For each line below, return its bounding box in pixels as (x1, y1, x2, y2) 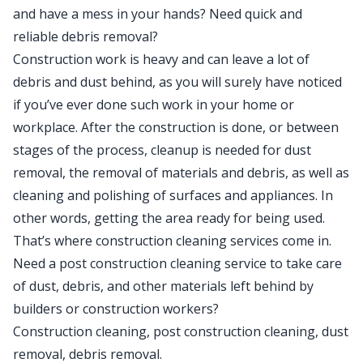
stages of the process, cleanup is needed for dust (13, 141, 311, 159)
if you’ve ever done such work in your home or (13, 96, 294, 113)
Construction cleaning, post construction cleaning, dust (13, 322, 348, 340)
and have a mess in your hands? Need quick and (13, 5, 302, 23)
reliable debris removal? (13, 28, 161, 45)
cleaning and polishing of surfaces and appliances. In (13, 186, 333, 204)
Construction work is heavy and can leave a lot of (13, 50, 310, 68)
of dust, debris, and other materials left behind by (13, 277, 314, 295)
